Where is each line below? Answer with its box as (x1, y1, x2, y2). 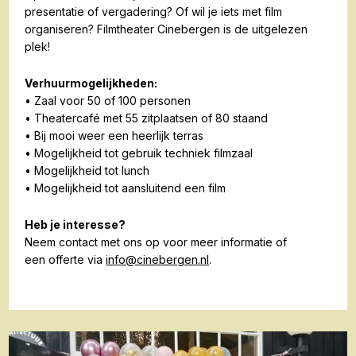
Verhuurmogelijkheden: (25, 76, 158, 91)
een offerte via (25, 253, 106, 267)
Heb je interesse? (25, 218, 126, 232)
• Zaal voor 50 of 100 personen (25, 94, 192, 108)
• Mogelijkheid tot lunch (25, 164, 150, 178)
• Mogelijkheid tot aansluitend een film (25, 181, 226, 195)
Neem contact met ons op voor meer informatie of (25, 235, 288, 250)
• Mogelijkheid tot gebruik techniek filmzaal (25, 146, 253, 161)
